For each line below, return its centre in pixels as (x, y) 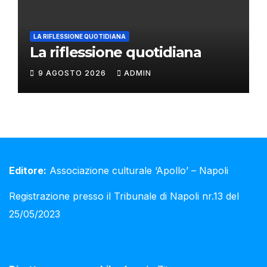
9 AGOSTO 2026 (73, 73)
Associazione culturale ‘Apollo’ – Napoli (137, 171)
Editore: (28, 171)
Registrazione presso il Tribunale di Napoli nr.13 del (124, 196)
